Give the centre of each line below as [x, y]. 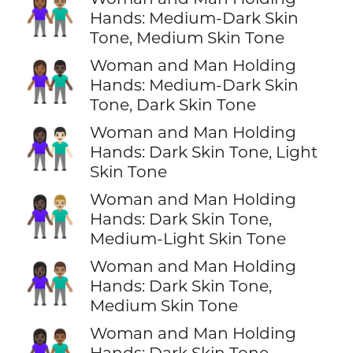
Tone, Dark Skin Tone [173, 104]
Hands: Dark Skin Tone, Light [203, 151]
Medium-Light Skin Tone [188, 239]
